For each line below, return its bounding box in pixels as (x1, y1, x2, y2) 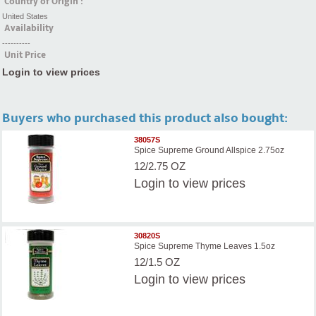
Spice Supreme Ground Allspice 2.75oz (134, 145, 285, 156)
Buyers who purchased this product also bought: (2, 110, 288, 126)
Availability (4, 22, 54, 34)
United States (2, 11, 48, 20)
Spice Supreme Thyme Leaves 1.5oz (134, 241, 276, 252)
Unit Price (4, 49, 46, 61)
